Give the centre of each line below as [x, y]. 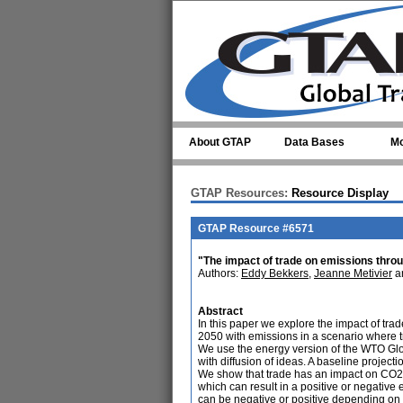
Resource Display [338, 193]
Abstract [220, 311]
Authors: [219, 273]
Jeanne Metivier [353, 273]
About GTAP [220, 142]
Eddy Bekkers [275, 273]
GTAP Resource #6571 [256, 228]
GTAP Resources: [239, 193]
